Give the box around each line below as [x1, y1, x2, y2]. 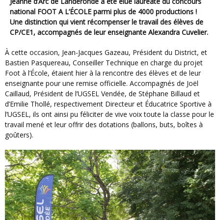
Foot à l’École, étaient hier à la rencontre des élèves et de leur [5, 68, 201, 78]
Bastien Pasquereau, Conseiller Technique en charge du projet [5, 58, 203, 68]
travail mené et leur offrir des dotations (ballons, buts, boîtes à [5, 120, 203, 130]
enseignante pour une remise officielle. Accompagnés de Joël [5, 79, 198, 88]
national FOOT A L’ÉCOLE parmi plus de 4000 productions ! [10, 7, 197, 17]
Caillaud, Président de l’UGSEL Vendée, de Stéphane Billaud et [5, 89, 200, 99]
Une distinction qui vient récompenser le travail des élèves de [10, 17, 203, 27]
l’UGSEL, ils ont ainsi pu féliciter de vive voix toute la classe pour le [5, 110, 214, 119]
